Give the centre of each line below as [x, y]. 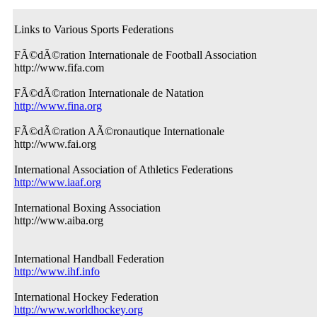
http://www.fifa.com [59, 68]
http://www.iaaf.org [58, 182]
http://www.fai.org [55, 144]
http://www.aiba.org [59, 220]
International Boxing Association [87, 208]
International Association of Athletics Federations [123, 169]
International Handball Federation [89, 259]
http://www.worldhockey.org [79, 310]
